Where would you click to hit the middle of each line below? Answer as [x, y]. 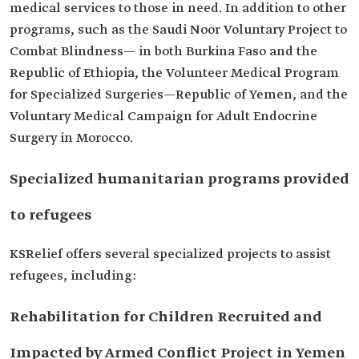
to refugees [50, 216]
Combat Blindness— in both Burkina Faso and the [163, 52]
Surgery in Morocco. [71, 138]
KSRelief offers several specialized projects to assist [170, 254]
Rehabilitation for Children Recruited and [166, 317]
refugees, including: [73, 276]
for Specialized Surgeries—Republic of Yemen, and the [179, 95]
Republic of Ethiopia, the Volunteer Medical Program [174, 73]
